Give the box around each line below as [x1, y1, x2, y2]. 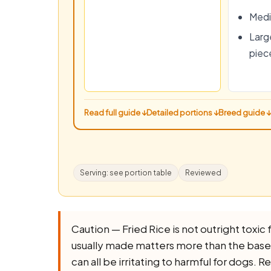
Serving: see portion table [80, 168, 172, 177]
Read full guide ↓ [84, 107, 146, 117]
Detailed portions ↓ [146, 107, 218, 117]
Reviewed [185, 168, 221, 177]
